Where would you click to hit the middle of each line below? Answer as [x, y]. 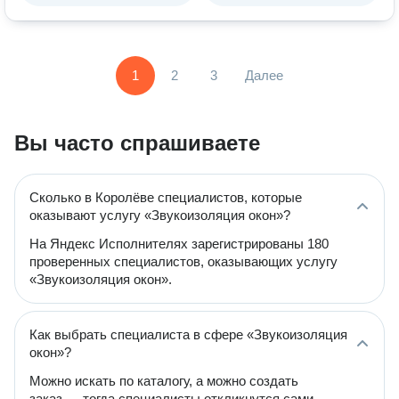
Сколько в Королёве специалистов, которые [166, 197]
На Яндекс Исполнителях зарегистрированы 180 [179, 244]
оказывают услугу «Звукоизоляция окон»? [160, 215]
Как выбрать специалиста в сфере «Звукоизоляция [188, 334]
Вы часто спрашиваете [137, 143]
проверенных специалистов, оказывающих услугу [183, 261]
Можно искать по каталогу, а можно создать [164, 381]
